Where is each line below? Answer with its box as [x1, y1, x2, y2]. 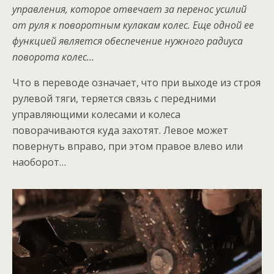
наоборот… [12, 155, 66, 169]
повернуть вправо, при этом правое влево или [12, 139, 243, 153]
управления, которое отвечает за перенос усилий [12, 2, 246, 16]
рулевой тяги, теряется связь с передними [12, 92, 216, 105]
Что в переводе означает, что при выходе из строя [12, 76, 261, 89]
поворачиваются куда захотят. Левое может [12, 124, 228, 137]
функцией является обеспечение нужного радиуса [12, 34, 243, 48]
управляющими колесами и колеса [12, 108, 180, 121]
